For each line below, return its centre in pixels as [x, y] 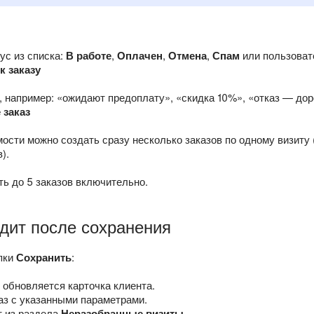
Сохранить [44, 258]
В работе [89, 56]
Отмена [187, 56]
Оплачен [140, 56]
